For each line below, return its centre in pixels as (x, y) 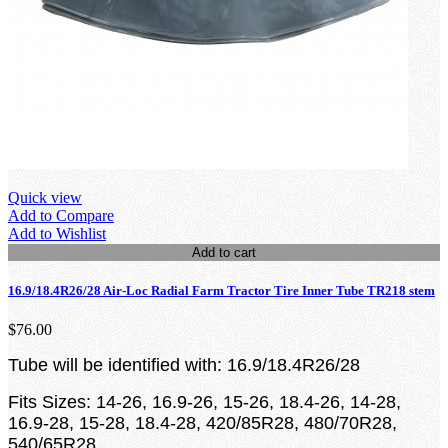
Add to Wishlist (57, 233)
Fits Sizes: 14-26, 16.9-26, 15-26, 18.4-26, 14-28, (204, 401)
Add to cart (224, 252)
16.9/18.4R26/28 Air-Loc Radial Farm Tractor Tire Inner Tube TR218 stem (221, 290)
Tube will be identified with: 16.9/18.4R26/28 (184, 364)
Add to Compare (61, 215)
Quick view (45, 197)
